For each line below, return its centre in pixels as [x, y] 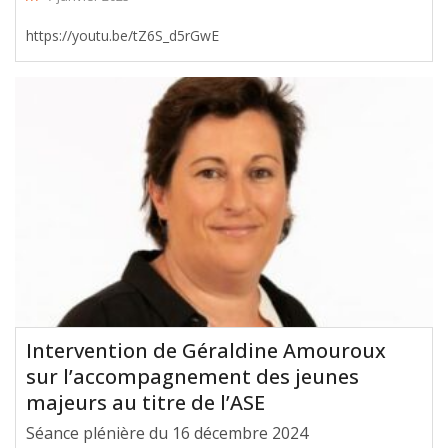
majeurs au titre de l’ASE [145, 403]
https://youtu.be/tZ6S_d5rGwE [122, 35]
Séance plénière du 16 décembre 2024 [167, 433]
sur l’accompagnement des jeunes [192, 377]
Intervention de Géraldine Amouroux [206, 351]
